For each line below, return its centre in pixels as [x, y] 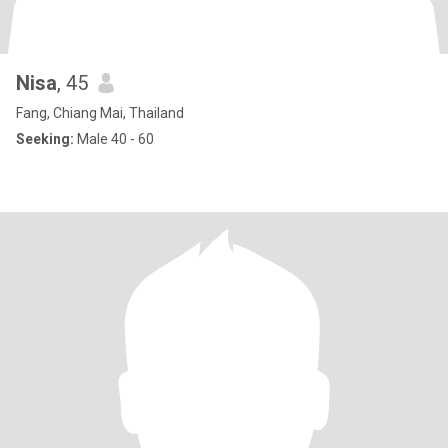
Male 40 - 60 [114, 139]
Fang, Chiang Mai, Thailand [100, 113]
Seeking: [45, 139]
